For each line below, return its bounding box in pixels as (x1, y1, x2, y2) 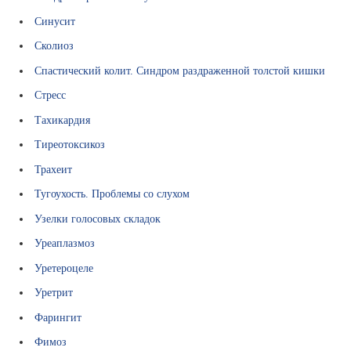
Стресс (34, 89, 67, 102)
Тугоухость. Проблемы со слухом (34, 187, 190, 201)
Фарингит (34, 310, 82, 324)
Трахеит (34, 162, 73, 175)
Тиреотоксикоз (34, 138, 106, 151)
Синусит (34, 14, 76, 27)
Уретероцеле (34, 261, 94, 274)
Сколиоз (34, 39, 74, 52)
